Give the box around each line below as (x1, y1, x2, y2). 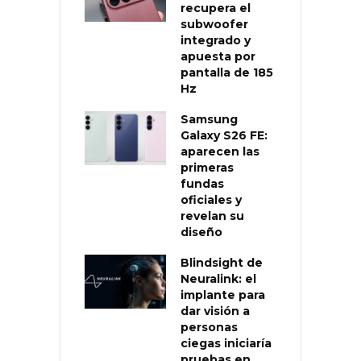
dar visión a (180, 303, 250, 318)
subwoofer (180, 16, 248, 31)
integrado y (180, 32, 251, 48)
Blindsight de (180, 255, 263, 270)
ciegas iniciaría (180, 335, 272, 351)
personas (180, 319, 238, 334)
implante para (180, 287, 265, 302)
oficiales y (180, 192, 242, 207)
